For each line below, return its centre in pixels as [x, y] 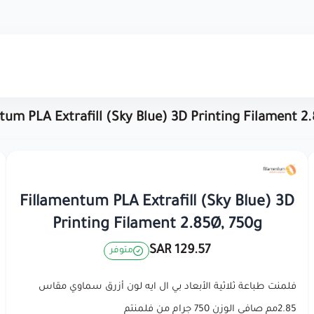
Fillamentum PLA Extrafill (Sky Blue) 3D [157, 204]
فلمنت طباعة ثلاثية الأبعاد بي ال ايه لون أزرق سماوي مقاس [168, 287]
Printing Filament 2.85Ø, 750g [157, 226]
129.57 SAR [193, 251]
